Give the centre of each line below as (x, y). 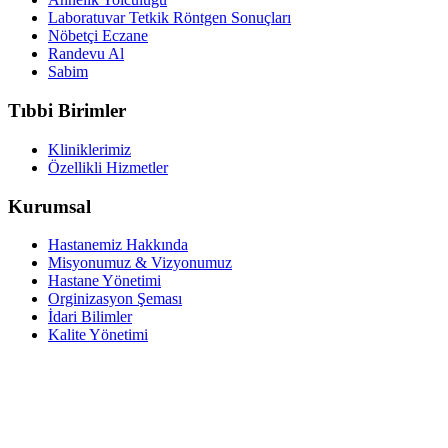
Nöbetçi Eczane (98, 36)
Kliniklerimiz (89, 149)
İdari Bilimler (90, 317)
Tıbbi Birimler (67, 111)
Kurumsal (49, 206)
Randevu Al (86, 54)
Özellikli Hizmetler (108, 167)
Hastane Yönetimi (104, 281)
